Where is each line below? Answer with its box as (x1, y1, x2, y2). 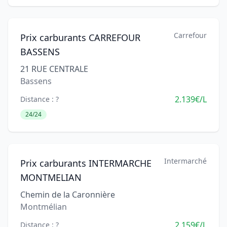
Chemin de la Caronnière (20, 189, 115, 200)
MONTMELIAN (20, 171, 82, 183)
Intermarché (164, 156, 207, 166)
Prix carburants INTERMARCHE (20, 157, 152, 169)
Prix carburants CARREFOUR (20, 31, 140, 44)
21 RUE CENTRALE (20, 63, 88, 74)
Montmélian (20, 201, 67, 212)
